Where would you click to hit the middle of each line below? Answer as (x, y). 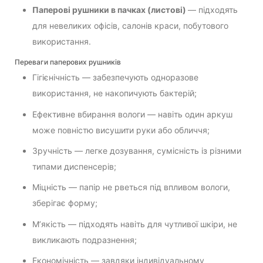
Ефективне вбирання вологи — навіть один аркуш (132, 114)
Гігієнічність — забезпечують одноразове (115, 77)
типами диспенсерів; (74, 166)
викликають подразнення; (85, 240)
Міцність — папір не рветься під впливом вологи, (131, 187)
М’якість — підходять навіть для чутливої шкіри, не (135, 224)
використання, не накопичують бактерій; (114, 93)
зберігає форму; (65, 203)
